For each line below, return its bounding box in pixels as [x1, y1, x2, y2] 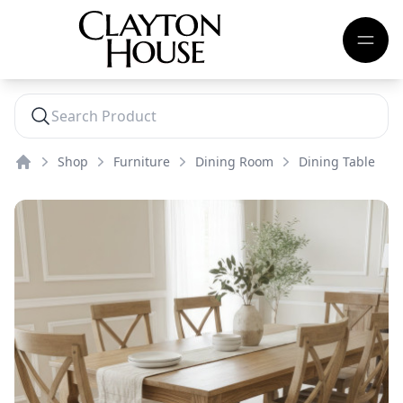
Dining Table [299, 153, 375, 170]
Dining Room [195, 153, 273, 170]
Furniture [113, 153, 170, 170]
